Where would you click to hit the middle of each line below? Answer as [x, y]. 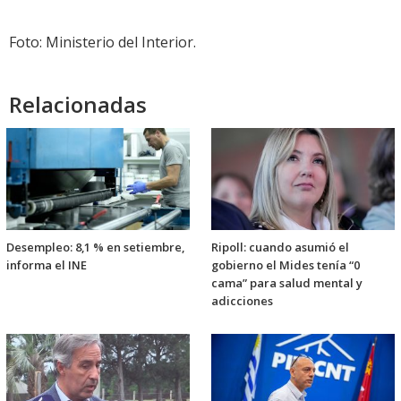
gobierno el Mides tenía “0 [286, 265]
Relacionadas [78, 105]
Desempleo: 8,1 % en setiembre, [95, 247]
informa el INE [47, 265]
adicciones [242, 301]
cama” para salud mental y [287, 283]
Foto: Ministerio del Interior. [102, 43]
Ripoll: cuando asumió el [280, 247]
